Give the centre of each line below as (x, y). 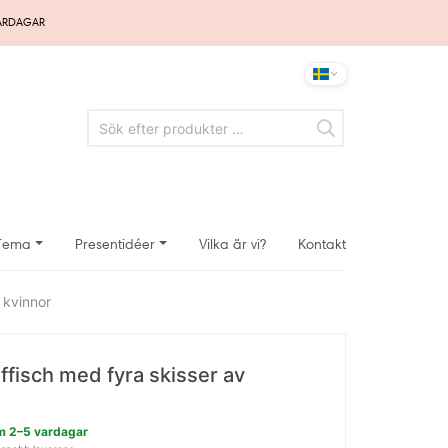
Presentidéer (115, 244)
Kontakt (322, 244)
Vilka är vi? (232, 244)
